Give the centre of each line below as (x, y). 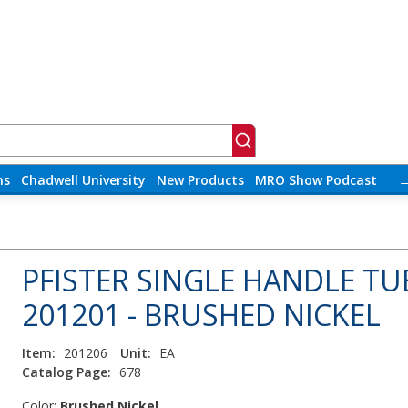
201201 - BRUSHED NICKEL (202, 315)
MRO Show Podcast (316, 180)
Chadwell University (83, 180)
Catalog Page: (67, 372)
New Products (200, 180)
